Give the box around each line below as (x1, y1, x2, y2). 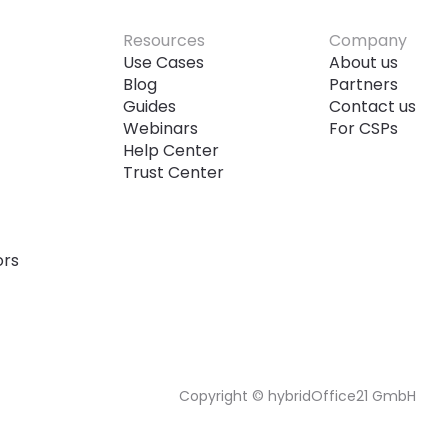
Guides (123, 95, 177, 118)
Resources (123, 29, 206, 52)
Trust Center (123, 161, 225, 184)
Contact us (328, 95, 416, 118)
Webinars (123, 117, 199, 140)
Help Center (123, 139, 220, 162)
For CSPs (328, 117, 398, 140)
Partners (328, 73, 398, 96)
